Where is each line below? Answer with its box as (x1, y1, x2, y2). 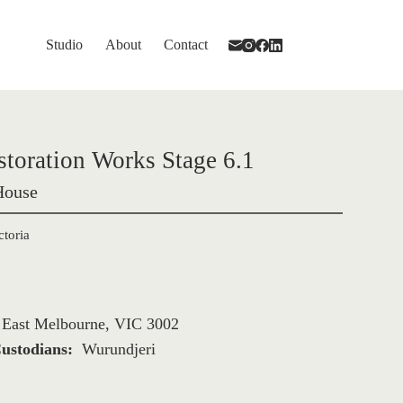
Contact (164, 37, 209, 52)
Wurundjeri (81, 340, 156, 358)
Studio (46, 37, 84, 52)
